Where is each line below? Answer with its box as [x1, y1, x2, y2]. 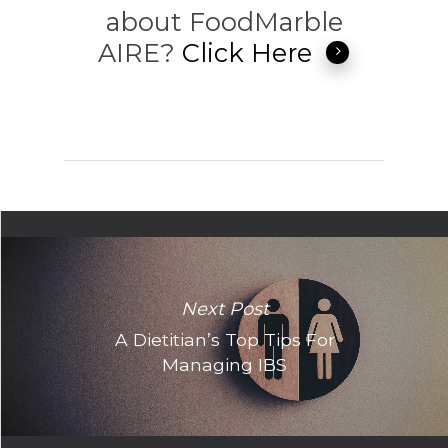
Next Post [180, 297, 269, 320]
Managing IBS [162, 353, 287, 375]
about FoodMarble [105, 6, 343, 38]
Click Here [182, 37, 312, 69]
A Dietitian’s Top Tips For [114, 328, 335, 350]
